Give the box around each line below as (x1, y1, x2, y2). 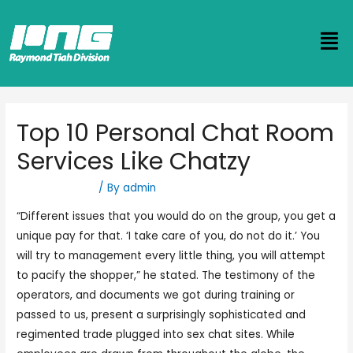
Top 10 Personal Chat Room (17, 117, 335, 150)
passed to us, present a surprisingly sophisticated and (17, 307, 307, 322)
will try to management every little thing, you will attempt (17, 247, 326, 263)
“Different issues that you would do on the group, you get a (17, 208, 336, 224)
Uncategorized (17, 180, 96, 196)
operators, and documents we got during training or (17, 287, 295, 303)
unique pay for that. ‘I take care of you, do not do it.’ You (17, 228, 321, 243)
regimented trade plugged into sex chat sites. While (17, 326, 295, 342)
